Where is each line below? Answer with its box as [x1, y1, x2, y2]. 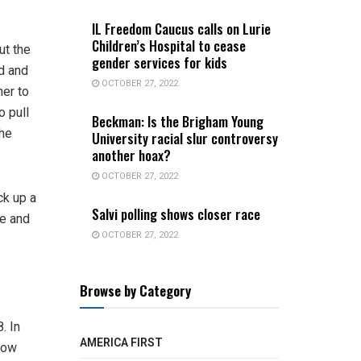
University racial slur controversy [91, 127, 278, 148]
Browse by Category [79, 280, 191, 301]
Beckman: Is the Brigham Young [91, 110, 263, 131]
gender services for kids [91, 52, 227, 73]
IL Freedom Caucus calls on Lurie [91, 18, 271, 39]
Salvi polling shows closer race [91, 203, 260, 224]
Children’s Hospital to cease [91, 35, 246, 56]
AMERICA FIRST [79, 334, 163, 351]
